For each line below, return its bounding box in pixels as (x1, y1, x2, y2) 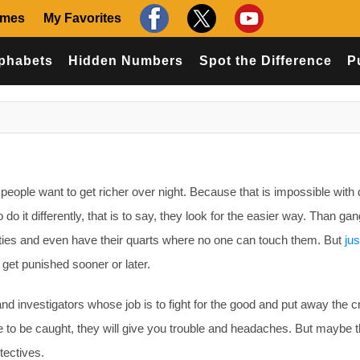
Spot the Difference (198, 54, 332, 67)
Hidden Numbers (68, 54, 184, 67)
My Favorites (43, 11, 121, 25)
